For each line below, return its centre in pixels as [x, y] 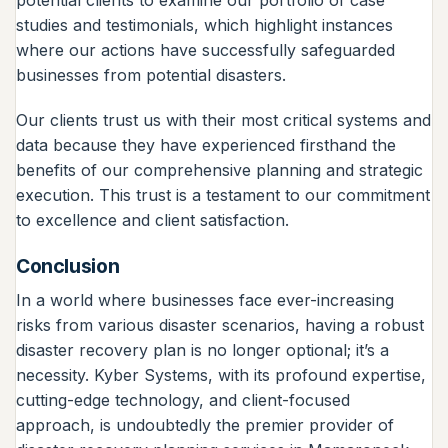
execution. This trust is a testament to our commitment [223, 195]
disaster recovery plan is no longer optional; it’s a [202, 349]
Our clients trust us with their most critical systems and [223, 120]
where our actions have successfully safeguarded [205, 49]
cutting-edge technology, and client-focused [183, 399]
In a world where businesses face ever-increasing [205, 299]
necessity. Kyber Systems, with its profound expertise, [221, 374]
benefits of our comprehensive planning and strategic [219, 170]
